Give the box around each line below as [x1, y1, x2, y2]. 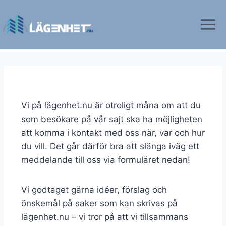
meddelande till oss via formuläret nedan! [21, 155, 190, 165]
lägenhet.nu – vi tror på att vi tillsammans [21, 212, 188, 222]
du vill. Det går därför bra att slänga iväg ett [21, 141, 199, 151]
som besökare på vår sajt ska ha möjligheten [21, 114, 202, 124]
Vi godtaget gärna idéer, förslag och [21, 185, 167, 195]
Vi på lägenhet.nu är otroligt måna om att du [21, 100, 201, 110]
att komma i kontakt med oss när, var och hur [21, 128, 205, 138]
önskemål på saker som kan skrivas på [21, 198, 178, 208]
